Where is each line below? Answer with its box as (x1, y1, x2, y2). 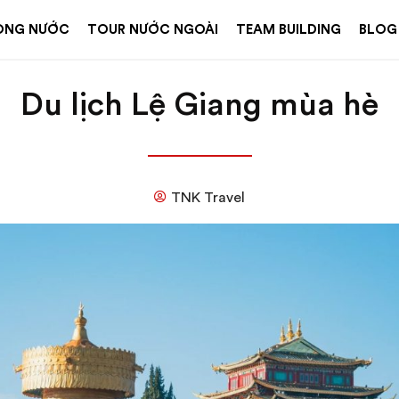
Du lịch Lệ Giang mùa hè (20, 83, 379, 124)
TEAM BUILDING (235, 20, 341, 37)
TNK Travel (171, 188, 245, 206)
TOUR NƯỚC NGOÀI (86, 20, 218, 37)
